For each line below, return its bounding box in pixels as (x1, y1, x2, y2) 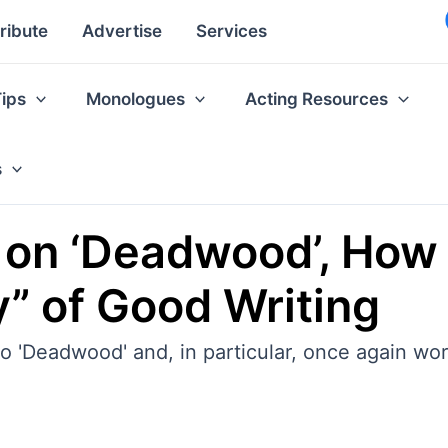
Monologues (86, 88, 186, 109)
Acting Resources (245, 88, 389, 109)
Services (196, 21, 267, 42)
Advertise (82, 21, 162, 42)
